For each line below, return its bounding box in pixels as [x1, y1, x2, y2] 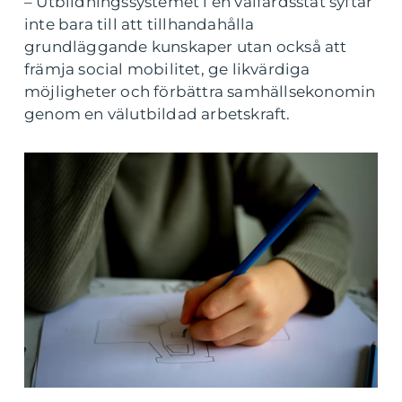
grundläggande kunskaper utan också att [24, 38, 347, 56]
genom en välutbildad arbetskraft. [24, 105, 291, 123]
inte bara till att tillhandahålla [24, 15, 255, 33]
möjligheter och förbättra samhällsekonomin [24, 83, 376, 100]
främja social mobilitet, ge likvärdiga [24, 60, 310, 78]
